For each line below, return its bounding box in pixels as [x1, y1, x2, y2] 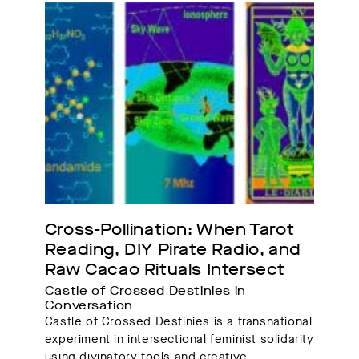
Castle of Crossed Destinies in [44, 283, 246, 300]
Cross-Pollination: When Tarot [44, 219, 295, 241]
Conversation [44, 297, 137, 314]
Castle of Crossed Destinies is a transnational [44, 313, 313, 330]
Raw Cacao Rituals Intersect [44, 259, 285, 281]
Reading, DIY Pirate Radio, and [44, 239, 301, 261]
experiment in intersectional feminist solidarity [44, 331, 314, 348]
